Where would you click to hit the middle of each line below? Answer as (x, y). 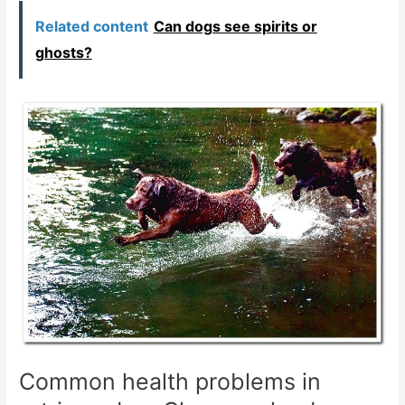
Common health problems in (170, 381)
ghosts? (63, 52)
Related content (91, 26)
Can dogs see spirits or (235, 26)
